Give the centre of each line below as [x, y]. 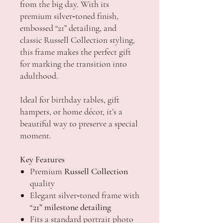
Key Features [42, 159]
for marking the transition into [73, 63]
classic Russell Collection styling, [77, 40]
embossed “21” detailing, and [68, 28]
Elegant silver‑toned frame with [85, 195]
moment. [36, 135]
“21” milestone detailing [70, 207]
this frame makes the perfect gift [75, 52]
